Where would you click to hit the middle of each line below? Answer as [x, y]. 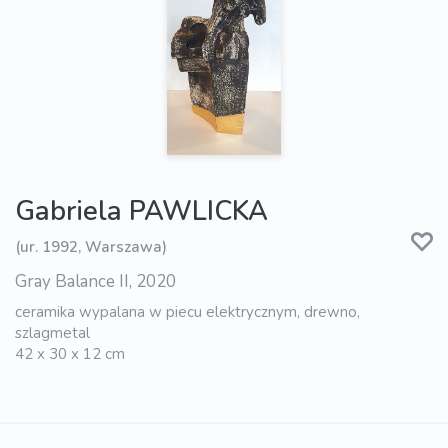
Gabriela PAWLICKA [141, 212]
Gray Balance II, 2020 [95, 282]
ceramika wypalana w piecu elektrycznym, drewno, [187, 312]
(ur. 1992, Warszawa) [91, 246]
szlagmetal [52, 333]
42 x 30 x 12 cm [70, 354]
